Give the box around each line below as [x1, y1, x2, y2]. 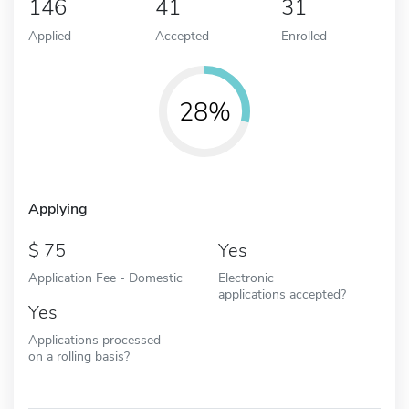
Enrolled [281, 26, 328, 45]
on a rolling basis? [28, 346, 130, 365]
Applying [28, 198, 88, 219]
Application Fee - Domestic [28, 267, 183, 287]
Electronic [218, 267, 274, 287]
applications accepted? [218, 284, 346, 303]
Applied [28, 26, 71, 45]
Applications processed [28, 330, 161, 349]
